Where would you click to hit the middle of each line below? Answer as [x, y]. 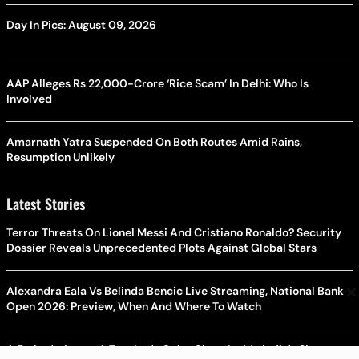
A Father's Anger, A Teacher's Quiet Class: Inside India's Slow [165, 349]
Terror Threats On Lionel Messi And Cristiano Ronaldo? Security [174, 232]
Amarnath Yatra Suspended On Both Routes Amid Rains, [154, 141]
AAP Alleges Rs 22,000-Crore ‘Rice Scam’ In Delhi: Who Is [157, 83]
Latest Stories [46, 203]
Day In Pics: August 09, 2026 [81, 24]
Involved [29, 98]
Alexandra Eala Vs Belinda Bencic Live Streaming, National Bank [175, 290]
